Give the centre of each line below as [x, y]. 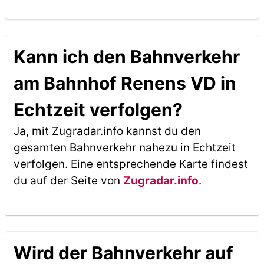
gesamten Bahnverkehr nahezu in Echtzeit [124, 148]
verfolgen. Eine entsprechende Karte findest [131, 164]
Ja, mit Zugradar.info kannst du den [107, 131]
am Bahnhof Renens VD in [125, 83]
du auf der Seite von [68, 181]
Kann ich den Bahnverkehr [126, 57]
